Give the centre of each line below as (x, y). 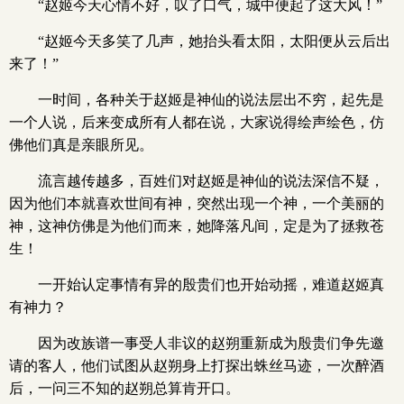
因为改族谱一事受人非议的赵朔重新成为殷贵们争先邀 (211, 343)
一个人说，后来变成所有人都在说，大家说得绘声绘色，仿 (197, 122)
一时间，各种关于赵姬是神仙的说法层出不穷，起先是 (211, 100)
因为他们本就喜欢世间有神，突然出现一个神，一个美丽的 (197, 203)
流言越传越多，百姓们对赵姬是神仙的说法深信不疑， (211, 181)
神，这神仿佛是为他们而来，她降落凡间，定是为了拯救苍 (197, 226)
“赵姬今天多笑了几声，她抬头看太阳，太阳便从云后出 (214, 41)
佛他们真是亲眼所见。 (81, 145)
